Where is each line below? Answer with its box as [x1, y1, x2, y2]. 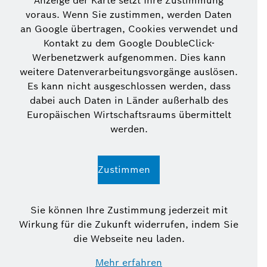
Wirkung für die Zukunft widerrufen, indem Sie [19, 218, 238, 231]
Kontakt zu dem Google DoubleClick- [43, 37, 215, 49]
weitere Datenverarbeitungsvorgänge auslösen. [20, 66, 238, 78]
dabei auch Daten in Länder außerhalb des [29, 94, 228, 107]
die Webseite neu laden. [73, 232, 185, 245]
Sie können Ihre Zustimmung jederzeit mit [30, 204, 228, 216]
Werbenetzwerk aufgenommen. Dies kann [32, 51, 226, 64]
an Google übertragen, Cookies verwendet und [20, 23, 238, 35]
